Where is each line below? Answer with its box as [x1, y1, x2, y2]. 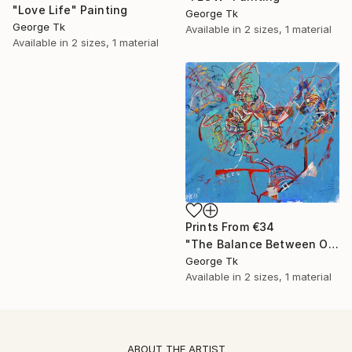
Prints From [185, 219, 252, 233]
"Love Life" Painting [13, 3, 128, 17]
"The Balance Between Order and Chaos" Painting [328, 236, 339, 251]
